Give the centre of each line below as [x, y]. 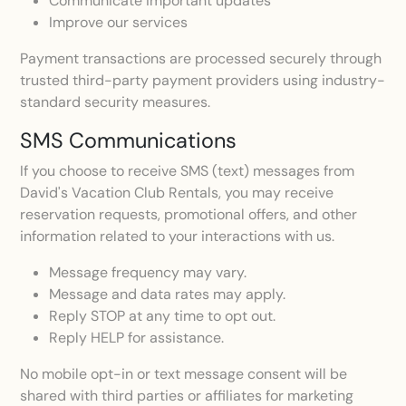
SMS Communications [129, 140]
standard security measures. [116, 102]
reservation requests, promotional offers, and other [189, 214]
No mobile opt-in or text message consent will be [184, 374]
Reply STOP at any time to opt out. [163, 316]
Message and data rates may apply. [168, 294]
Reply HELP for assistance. [137, 338]
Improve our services [119, 22]
